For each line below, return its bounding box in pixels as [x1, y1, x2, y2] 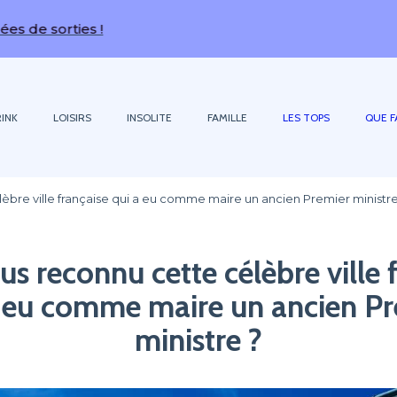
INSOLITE [127, 110, 172, 124]
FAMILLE [207, 110, 247, 124]
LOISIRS [53, 110, 91, 124]
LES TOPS [283, 110, 330, 124]
